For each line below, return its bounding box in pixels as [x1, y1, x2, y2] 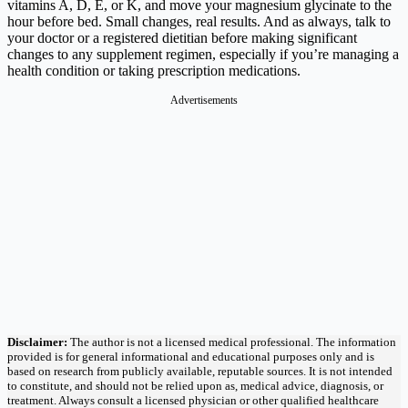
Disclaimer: [7, 334, 67, 349]
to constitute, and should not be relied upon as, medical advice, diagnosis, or [7, 378, 383, 393]
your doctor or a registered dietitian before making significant [7, 29, 357, 46]
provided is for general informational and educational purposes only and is [7, 349, 374, 363]
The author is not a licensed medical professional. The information [67, 334, 396, 349]
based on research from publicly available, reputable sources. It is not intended [7, 363, 393, 378]
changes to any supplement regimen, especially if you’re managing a [7, 46, 399, 62]
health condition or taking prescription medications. [7, 62, 301, 78]
